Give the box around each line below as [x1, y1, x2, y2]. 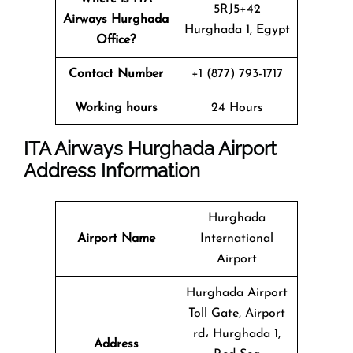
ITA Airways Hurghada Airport [24, 136, 277, 160]
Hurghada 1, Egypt [184, 23, 290, 36]
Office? [96, 33, 136, 46]
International [200, 232, 273, 245]
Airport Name [76, 232, 155, 245]
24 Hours [210, 101, 263, 114]
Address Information [24, 158, 200, 182]
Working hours [74, 101, 158, 114]
